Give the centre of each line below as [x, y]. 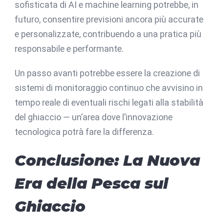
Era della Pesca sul [91, 183]
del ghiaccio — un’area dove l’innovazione [94, 117]
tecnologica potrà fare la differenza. [84, 131]
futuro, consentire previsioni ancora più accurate [109, 19]
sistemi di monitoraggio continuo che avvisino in [109, 88]
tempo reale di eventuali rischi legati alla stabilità [109, 102]
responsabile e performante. [69, 48]
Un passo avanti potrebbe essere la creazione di [107, 73]
